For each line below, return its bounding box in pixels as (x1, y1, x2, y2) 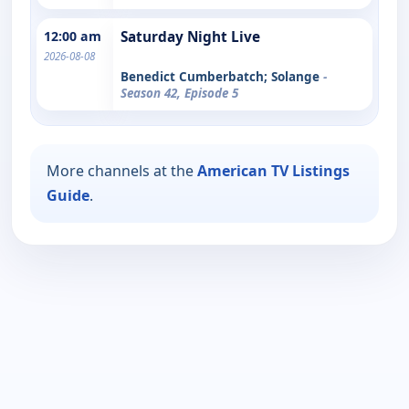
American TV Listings (197, 160, 350, 181)
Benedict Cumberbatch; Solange (121, 68, 323, 85)
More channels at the (47, 160, 197, 181)
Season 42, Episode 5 (121, 84, 238, 101)
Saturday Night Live (121, 26, 260, 47)
